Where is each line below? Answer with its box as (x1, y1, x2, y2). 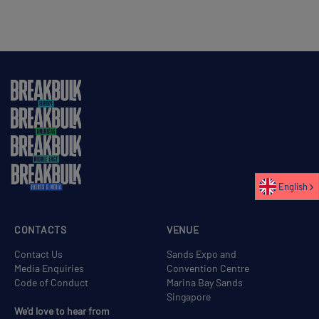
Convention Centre (167, 262, 249, 275)
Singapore (167, 291, 211, 303)
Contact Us (14, 248, 63, 261)
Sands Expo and (167, 248, 236, 261)
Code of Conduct (14, 276, 88, 289)
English (278, 181, 308, 193)
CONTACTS (14, 224, 67, 236)
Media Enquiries (14, 262, 84, 275)
